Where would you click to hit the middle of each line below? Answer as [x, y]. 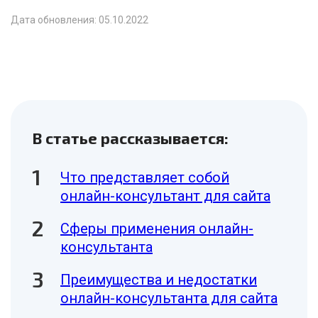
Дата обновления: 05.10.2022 [79, 20]
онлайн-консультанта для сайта [169, 298]
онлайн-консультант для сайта [165, 196]
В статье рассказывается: [130, 138]
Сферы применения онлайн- [157, 229]
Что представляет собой [145, 177]
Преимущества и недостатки [159, 280]
